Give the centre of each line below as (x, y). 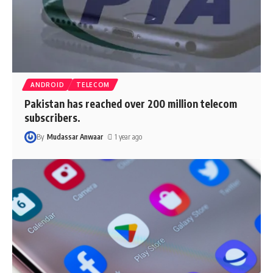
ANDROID (48, 85)
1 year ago (128, 137)
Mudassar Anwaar (75, 137)
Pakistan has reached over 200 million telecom (131, 104)
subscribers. (53, 118)
